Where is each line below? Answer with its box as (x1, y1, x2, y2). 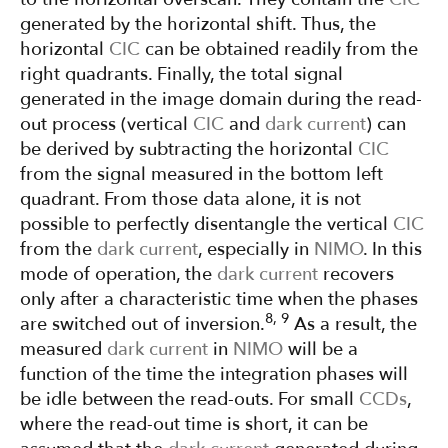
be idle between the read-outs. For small (20, 387, 359, 413)
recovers (318, 262, 394, 288)
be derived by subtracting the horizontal (20, 137, 358, 163)
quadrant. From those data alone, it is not (20, 187, 361, 213)
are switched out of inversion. (20, 312, 265, 338)
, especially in (198, 237, 314, 263)
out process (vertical (20, 112, 193, 138)
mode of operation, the (20, 262, 217, 288)
